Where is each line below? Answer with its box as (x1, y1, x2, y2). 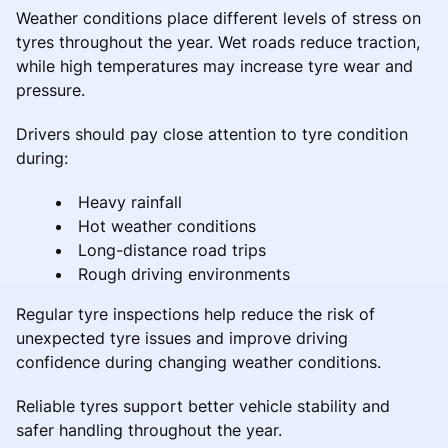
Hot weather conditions (78, 215, 256, 236)
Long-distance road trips (78, 239, 266, 260)
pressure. (16, 79, 85, 100)
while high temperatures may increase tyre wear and (16, 55, 413, 76)
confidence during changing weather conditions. (16, 351, 381, 372)
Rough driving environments (78, 263, 290, 284)
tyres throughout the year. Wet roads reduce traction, (16, 31, 420, 52)
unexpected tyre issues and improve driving (16, 327, 348, 348)
